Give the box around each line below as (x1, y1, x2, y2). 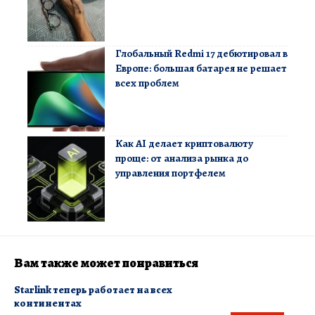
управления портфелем (115, 166, 226, 181)
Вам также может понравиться (14, 255, 198, 272)
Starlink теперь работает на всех (14, 283, 172, 297)
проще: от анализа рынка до (115, 151, 248, 166)
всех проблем (115, 76, 179, 91)
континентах (14, 296, 82, 311)
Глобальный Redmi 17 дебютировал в (115, 46, 288, 61)
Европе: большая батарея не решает (115, 61, 287, 76)
